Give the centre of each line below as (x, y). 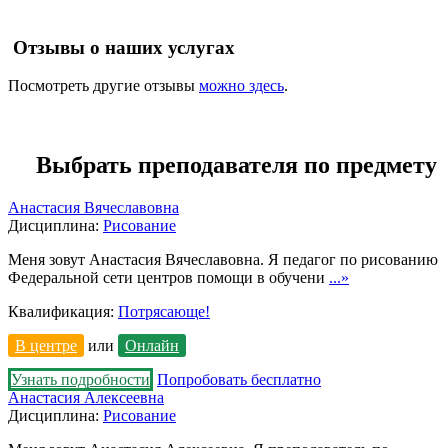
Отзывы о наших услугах (124, 47)
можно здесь (241, 86)
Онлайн (152, 346)
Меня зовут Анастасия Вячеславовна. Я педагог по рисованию (223, 260)
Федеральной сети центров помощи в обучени (168, 278)
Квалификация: (63, 312)
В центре (46, 346)
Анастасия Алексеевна (86, 398)
